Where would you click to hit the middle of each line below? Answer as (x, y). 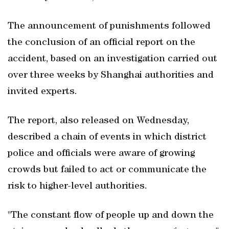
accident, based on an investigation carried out (112, 59)
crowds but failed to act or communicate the (107, 170)
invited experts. (42, 92)
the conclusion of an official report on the (101, 43)
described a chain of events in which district (107, 138)
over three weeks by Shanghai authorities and (111, 76)
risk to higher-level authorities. (77, 187)
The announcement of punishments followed (109, 27)
